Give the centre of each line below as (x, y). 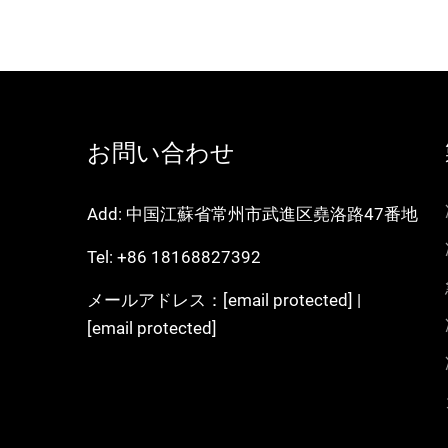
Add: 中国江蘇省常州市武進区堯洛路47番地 (252, 214)
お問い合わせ (161, 153)
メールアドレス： (155, 300)
